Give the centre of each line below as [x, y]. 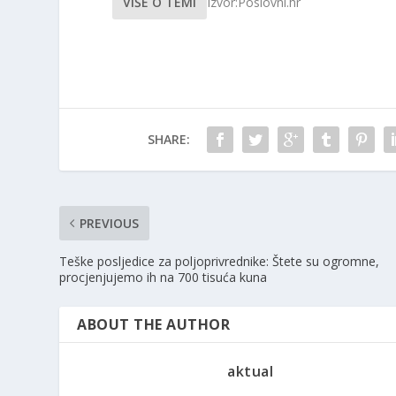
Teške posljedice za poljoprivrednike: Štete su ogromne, [220, 262]
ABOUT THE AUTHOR [154, 325]
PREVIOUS [110, 224]
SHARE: [168, 140]
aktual [251, 372]
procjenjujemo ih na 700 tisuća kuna [164, 278]
